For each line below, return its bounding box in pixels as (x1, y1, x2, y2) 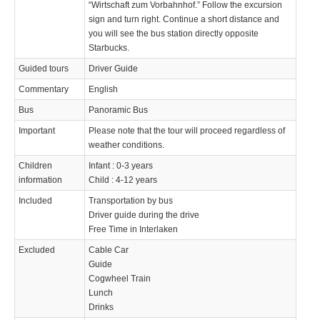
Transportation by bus (89, 195, 173, 206)
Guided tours (19, 63, 69, 74)
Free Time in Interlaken (89, 224, 178, 234)
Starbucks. (89, 42, 129, 53)
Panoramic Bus (89, 104, 148, 115)
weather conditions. (89, 139, 164, 150)
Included (19, 195, 52, 206)
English (89, 84, 118, 94)
